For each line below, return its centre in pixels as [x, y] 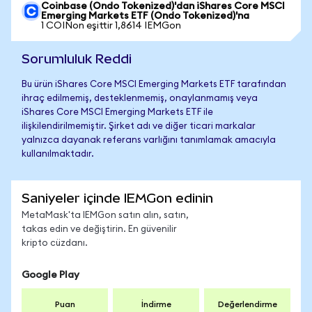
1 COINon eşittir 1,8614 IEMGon [111, 26]
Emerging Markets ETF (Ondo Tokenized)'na [145, 16]
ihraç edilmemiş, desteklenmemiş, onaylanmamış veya [140, 99]
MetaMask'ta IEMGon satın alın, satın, [105, 216]
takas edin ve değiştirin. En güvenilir [99, 229]
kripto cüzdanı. [55, 243]
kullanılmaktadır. [58, 154]
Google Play [50, 275]
